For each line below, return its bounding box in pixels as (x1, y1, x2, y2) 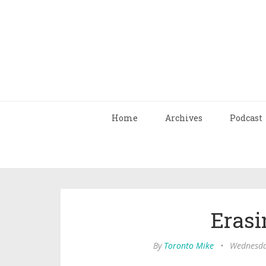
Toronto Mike (163, 240, 214, 251)
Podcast (230, 112, 262, 123)
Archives (165, 112, 202, 123)
